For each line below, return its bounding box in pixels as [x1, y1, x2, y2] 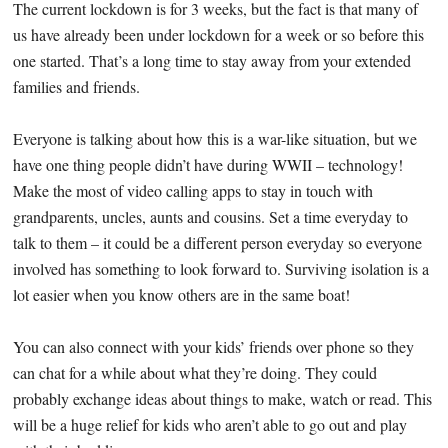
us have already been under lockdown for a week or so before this [13, 24, 425, 46]
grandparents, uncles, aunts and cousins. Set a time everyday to [13, 206, 409, 228]
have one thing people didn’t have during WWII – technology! [13, 154, 404, 176]
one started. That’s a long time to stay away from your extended [13, 50, 412, 72]
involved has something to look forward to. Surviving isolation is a [13, 258, 430, 280]
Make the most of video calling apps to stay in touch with [13, 180, 374, 202]
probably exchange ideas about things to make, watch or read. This [13, 388, 433, 410]
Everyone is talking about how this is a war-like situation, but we [13, 128, 418, 150]
